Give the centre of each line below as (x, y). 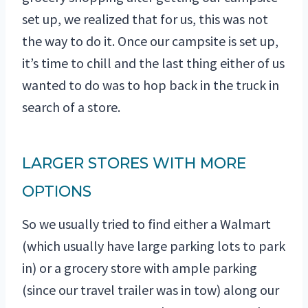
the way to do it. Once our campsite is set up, (150, 41)
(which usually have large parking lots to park (154, 246)
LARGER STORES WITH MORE (134, 164)
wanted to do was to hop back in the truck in (151, 85)
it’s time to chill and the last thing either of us (153, 63)
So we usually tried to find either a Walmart (146, 224)
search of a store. (71, 107)
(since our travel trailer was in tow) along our (151, 290)
